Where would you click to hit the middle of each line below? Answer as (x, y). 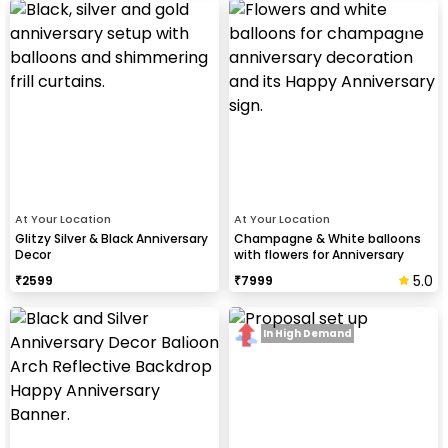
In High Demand (307, 334)
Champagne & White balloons (327, 238)
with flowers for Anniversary (319, 254)
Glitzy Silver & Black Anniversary (111, 238)
